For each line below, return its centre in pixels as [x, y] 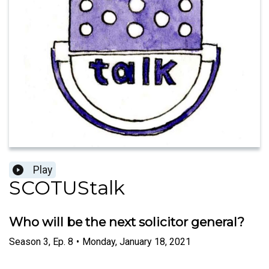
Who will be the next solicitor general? [127, 222]
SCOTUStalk [67, 188]
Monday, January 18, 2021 [137, 241]
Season [25, 241]
